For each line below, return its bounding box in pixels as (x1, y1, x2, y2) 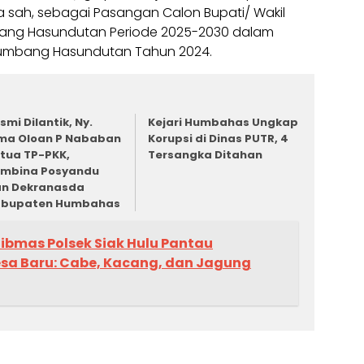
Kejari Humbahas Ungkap (148, 115, 299, 131)
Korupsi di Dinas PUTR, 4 (148, 131, 289, 147)
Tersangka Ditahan (148, 147, 263, 163)
